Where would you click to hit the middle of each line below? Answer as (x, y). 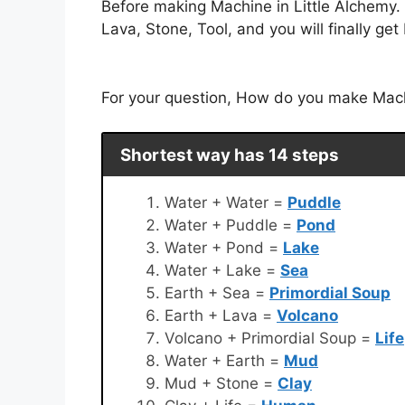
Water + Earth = (224, 360)
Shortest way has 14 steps (229, 155)
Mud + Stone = (221, 383)
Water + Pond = (224, 247)
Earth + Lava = (221, 315)
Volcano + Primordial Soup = (270, 338)
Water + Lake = (222, 270)
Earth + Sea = (217, 292)
